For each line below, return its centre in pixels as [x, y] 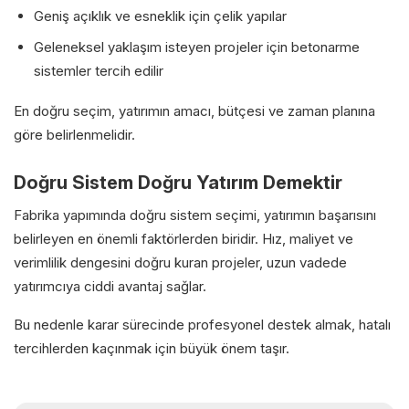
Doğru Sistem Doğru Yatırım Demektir [178, 182]
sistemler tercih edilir [99, 70]
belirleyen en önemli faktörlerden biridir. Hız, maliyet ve [184, 238]
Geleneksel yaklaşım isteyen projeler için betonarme [197, 47]
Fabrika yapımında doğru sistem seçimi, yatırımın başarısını [195, 215]
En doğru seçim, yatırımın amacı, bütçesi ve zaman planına [194, 110]
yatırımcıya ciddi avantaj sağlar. [110, 286]
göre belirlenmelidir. [74, 134]
